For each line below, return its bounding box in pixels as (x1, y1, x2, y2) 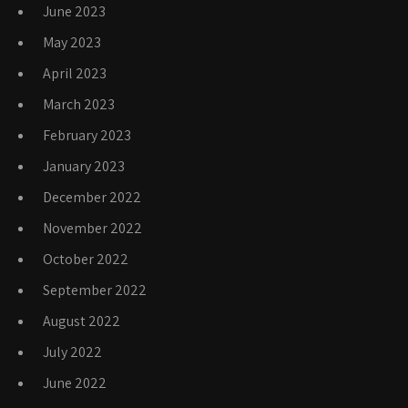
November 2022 (43, 219, 142, 238)
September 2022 (43, 280, 147, 300)
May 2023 (43, 33, 101, 52)
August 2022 (43, 311, 120, 331)
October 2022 (43, 250, 128, 269)
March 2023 (43, 95, 115, 114)
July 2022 (43, 342, 102, 362)
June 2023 (43, 2, 106, 21)
